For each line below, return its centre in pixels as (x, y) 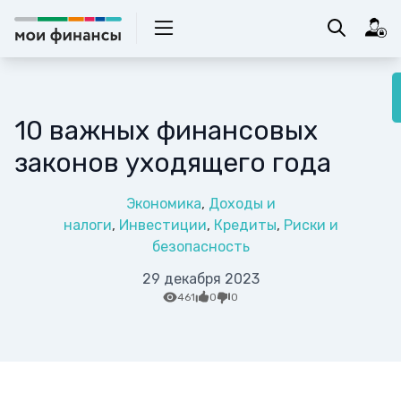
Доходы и (242, 204)
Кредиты (245, 225)
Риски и (311, 225)
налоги (87, 225)
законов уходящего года (173, 163)
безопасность (200, 247)
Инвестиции (162, 225)
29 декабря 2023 (200, 279)
